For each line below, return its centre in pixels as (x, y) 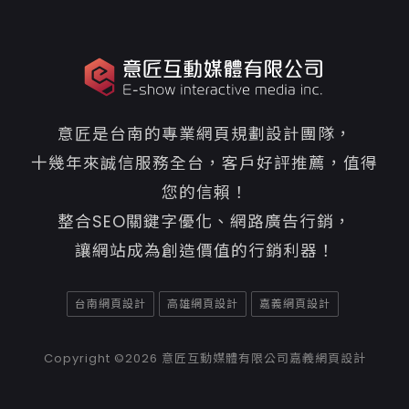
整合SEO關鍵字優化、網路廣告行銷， (204, 222)
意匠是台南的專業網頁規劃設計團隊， (204, 135)
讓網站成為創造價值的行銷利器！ (204, 252)
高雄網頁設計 (202, 304)
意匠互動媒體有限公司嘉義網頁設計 (263, 359)
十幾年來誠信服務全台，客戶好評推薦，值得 (204, 164)
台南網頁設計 (110, 304)
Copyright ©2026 (102, 359)
